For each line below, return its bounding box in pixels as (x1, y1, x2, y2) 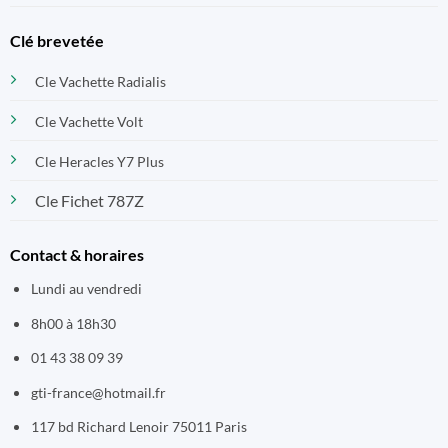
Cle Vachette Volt (34, 113, 143, 131)
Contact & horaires (9, 244, 144, 264)
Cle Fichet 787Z (34, 191, 144, 211)
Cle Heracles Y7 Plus (34, 153, 164, 171)
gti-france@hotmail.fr (30, 384, 166, 401)
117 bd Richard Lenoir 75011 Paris (30, 419, 247, 436)
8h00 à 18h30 (30, 315, 116, 332)
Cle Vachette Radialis (34, 73, 166, 91)
